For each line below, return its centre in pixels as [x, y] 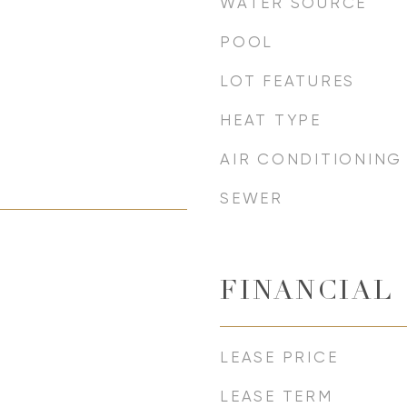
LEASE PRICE [279, 357]
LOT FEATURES [288, 81]
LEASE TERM [277, 396]
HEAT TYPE [271, 120]
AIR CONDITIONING [311, 159]
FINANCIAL [307, 293]
